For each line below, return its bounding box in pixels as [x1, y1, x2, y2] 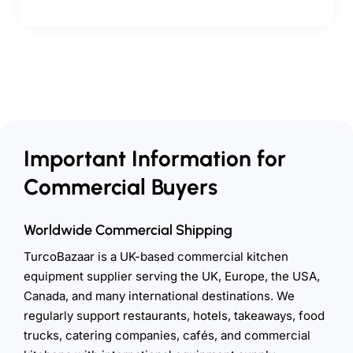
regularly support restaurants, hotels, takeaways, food [24, 307, 325, 323]
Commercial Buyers [24, 173, 217, 200]
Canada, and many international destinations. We [24, 288, 295, 303]
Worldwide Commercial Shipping [24, 221, 232, 239]
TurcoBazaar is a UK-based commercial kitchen [24, 248, 288, 264]
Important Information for [24, 144, 286, 172]
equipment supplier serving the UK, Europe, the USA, [24, 268, 320, 284]
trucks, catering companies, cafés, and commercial [24, 327, 310, 343]
